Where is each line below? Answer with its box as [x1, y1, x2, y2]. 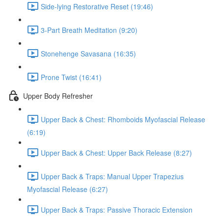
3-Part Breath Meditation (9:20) [41, 25, 137, 35]
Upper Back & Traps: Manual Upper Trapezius [41, 171, 184, 181]
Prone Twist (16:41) [41, 72, 102, 82]
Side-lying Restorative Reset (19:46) [41, 1, 153, 11]
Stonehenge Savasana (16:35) [41, 48, 136, 58]
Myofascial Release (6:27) [27, 184, 108, 194]
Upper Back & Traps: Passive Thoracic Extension [41, 204, 192, 215]
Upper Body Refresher [23, 90, 93, 101]
